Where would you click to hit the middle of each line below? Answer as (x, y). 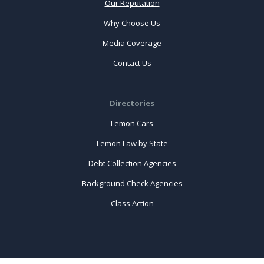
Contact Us (132, 63)
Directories (132, 103)
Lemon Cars (132, 123)
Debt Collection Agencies (132, 163)
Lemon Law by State (132, 143)
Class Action (132, 203)
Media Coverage (132, 43)
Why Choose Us (132, 23)
